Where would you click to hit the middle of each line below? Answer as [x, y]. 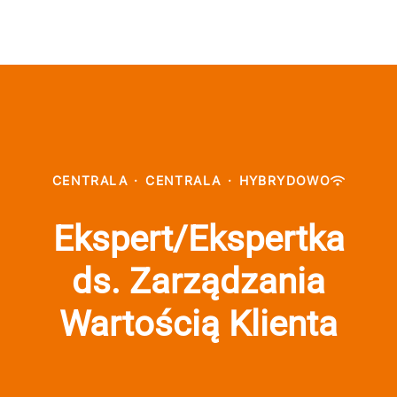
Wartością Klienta [198, 324]
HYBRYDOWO [285, 180]
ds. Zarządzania [198, 281]
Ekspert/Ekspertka [198, 239]
